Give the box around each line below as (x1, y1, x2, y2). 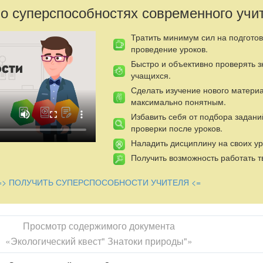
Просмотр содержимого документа (22, 219, 175, 232)
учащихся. (130, 69, 171, 82)
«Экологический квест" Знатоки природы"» (5, 234, 193, 248)
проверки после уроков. (130, 122, 222, 134)
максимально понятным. (130, 96, 226, 108)
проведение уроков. (130, 43, 208, 55)
